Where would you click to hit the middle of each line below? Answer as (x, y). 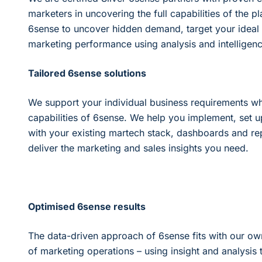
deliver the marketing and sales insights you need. (138, 148)
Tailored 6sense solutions (87, 73)
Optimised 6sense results (87, 206)
